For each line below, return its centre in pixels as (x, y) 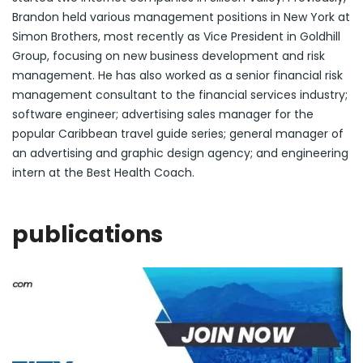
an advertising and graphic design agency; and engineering (180, 153)
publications (88, 234)
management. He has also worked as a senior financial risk (177, 75)
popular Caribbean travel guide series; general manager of (178, 133)
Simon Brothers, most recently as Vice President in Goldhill (176, 36)
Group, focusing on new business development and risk (169, 56)
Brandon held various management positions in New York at (181, 17)
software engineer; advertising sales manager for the (163, 114)
